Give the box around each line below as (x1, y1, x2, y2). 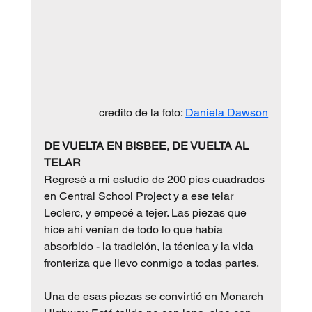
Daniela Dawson (185, 106, 269, 120)
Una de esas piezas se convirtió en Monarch (43, 290, 266, 304)
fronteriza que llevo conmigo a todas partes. (43, 256, 259, 270)
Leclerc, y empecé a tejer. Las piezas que (43, 206, 249, 220)
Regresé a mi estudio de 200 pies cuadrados (43, 173, 267, 187)
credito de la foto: (99, 106, 186, 120)
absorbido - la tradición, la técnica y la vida (43, 240, 256, 253)
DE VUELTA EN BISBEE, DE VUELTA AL (43, 139, 251, 153)
